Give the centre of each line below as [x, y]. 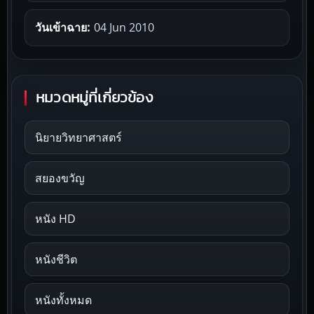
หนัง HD [55, 218]
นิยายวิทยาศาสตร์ [78, 137]
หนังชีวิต [56, 259]
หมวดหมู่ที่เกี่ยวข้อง [95, 97]
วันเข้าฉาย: [62, 27]
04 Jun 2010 [124, 27]
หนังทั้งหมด [63, 300]
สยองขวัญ [60, 178]
